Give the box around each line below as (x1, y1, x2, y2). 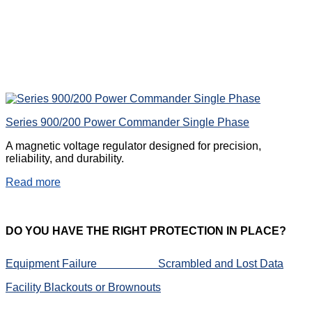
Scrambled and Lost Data (158, 257, 283, 270)
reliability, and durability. (6, 153, 124, 165)
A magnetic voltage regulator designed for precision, (6, 140, 261, 153)
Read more (6, 176, 61, 189)
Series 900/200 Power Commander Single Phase (6, 116, 249, 129)
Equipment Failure (6, 257, 158, 270)
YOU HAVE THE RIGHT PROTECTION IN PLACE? (25, 224, 286, 237)
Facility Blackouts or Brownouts (6, 281, 161, 293)
